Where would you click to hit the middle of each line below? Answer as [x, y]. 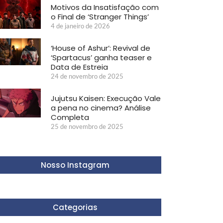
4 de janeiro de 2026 [80, 26]
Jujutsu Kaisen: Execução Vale [106, 98]
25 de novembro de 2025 [87, 126]
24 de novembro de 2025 [87, 76]
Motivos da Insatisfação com [105, 7]
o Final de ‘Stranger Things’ [100, 16]
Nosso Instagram [75, 165]
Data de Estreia [79, 67]
